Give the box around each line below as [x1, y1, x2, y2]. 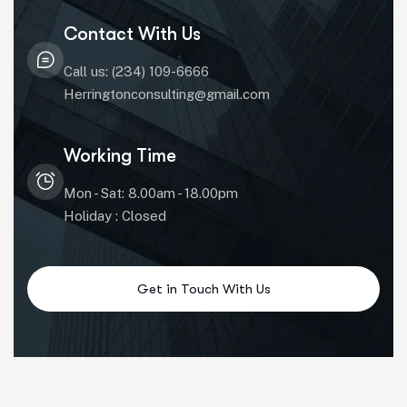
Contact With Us [64, 24, 201, 45]
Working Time [64, 145, 176, 166]
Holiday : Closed [64, 208, 166, 223]
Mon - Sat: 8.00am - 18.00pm [64, 185, 238, 201]
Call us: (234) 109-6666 [64, 64, 209, 79]
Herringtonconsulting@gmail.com [64, 86, 270, 102]
